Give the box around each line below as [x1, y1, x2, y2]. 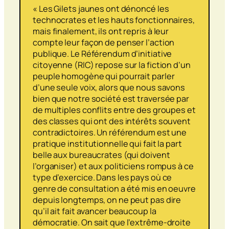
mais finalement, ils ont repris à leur [33, 25, 169, 37]
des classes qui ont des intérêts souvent [33, 115, 191, 127]
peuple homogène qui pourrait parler [33, 70, 175, 82]
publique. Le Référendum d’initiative [33, 48, 172, 59]
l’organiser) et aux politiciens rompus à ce [33, 160, 194, 172]
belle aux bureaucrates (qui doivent [33, 149, 170, 161]
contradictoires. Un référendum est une [33, 126, 187, 138]
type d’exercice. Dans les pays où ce [33, 171, 172, 183]
